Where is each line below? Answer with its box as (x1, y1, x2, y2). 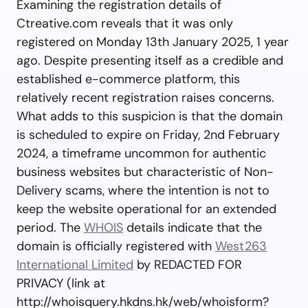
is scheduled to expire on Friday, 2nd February (16, 126, 280, 143)
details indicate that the (123, 219, 262, 236)
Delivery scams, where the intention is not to (16, 181, 269, 199)
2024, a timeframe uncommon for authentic (16, 144, 266, 162)
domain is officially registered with (16, 237, 215, 254)
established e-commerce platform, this (16, 70, 240, 87)
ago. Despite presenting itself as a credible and (16, 52, 283, 69)
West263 (215, 237, 267, 254)
